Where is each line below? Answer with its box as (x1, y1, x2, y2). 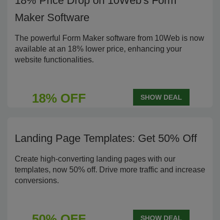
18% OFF (31, 91, 86, 106)
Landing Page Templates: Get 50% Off (15, 132, 197, 144)
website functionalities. (15, 55, 94, 64)
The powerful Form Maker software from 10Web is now (15, 34, 204, 42)
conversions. (15, 176, 59, 185)
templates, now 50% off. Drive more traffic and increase (15, 165, 205, 174)
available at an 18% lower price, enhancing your (15, 45, 182, 53)
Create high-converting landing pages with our (15, 155, 175, 163)
